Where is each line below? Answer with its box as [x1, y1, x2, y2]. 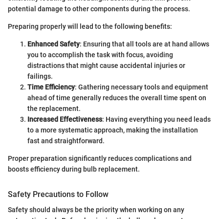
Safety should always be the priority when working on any [8, 206, 184, 214]
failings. [27, 72, 53, 80]
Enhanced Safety [27, 40, 80, 48]
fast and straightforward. [27, 136, 105, 145]
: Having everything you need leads [102, 115, 211, 123]
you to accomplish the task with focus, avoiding [27, 50, 173, 59]
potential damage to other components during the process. [8, 4, 190, 13]
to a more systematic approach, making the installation [27, 126, 198, 134]
